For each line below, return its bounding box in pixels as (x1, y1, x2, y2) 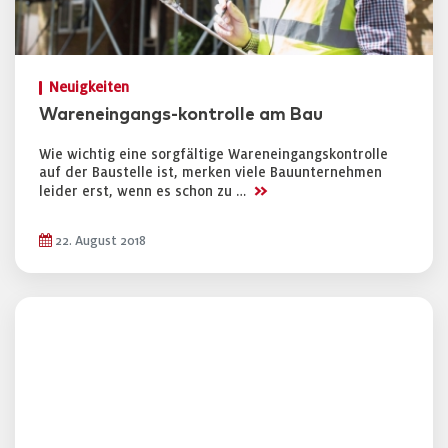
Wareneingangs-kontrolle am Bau (39, 106, 323, 124)
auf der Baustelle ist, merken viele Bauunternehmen (39, 165, 382, 180)
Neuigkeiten (49, 80, 129, 95)
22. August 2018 (52, 234, 146, 248)
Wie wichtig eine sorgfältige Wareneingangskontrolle (39, 147, 388, 162)
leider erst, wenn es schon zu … (39, 184, 250, 199)
